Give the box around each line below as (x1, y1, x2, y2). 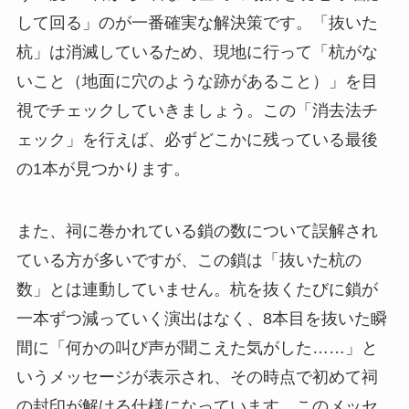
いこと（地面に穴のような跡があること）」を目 (16, 72, 378, 91)
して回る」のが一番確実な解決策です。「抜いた (16, 14, 378, 33)
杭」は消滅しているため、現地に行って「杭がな (16, 43, 378, 62)
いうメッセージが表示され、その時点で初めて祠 (16, 368, 378, 387)
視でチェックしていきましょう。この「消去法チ (16, 101, 378, 121)
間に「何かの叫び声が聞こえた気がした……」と (16, 339, 378, 358)
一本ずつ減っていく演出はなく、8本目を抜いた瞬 (16, 309, 387, 329)
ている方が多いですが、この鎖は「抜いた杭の (16, 251, 362, 270)
